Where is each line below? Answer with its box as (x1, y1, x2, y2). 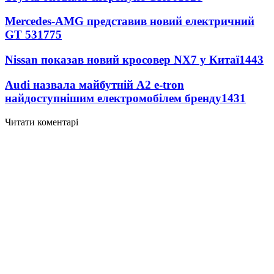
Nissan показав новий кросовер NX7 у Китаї (5, 53, 239, 67)
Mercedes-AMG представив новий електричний (5, 15, 254, 28)
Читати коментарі (5, 116, 78, 127)
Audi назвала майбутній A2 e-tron (5, 78, 184, 91)
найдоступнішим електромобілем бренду (5, 91, 221, 105)
